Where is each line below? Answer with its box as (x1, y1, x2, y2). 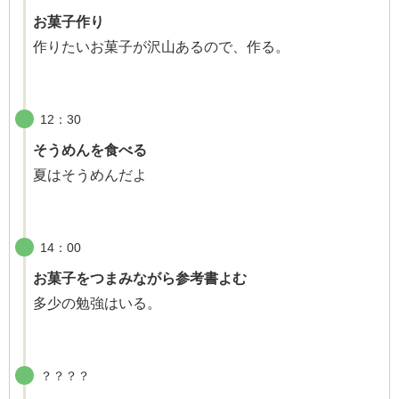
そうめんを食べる (33, 142, 147, 159)
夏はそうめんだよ (33, 167, 147, 183)
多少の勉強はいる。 (33, 296, 161, 312)
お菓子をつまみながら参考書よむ (33, 271, 247, 287)
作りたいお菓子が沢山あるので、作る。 (33, 39, 289, 55)
